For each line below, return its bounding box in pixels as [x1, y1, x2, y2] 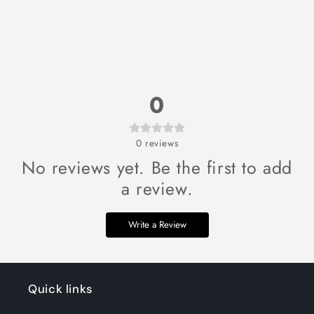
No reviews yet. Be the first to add [21, 155, 292, 180]
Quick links [28, 281, 93, 296]
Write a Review [128, 218, 186, 231]
